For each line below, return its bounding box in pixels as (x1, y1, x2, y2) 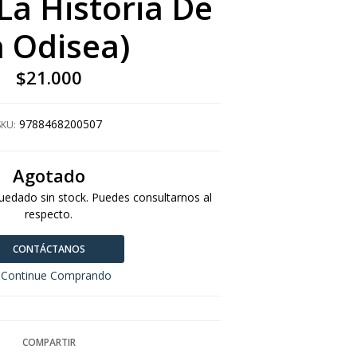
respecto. (25, 206, 73, 222)
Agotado (12, 164, 85, 188)
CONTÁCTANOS (12, 242, 85, 257)
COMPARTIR (22, 335, 76, 350)
